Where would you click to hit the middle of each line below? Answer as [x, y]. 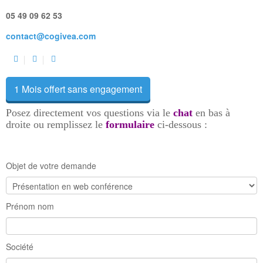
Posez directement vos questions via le [90, 112]
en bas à [213, 112]
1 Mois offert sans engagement [78, 89]
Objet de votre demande [51, 165]
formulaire [130, 124]
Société [20, 246]
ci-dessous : [181, 124]
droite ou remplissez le [56, 124]
